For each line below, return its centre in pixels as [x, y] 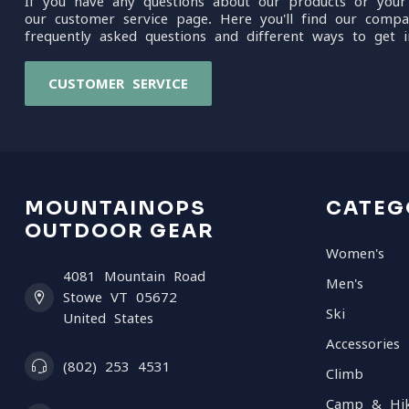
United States [108, 318]
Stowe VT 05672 [120, 297]
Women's [355, 253]
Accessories [363, 344]
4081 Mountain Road [134, 276]
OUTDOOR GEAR [120, 231]
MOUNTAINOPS [115, 208]
